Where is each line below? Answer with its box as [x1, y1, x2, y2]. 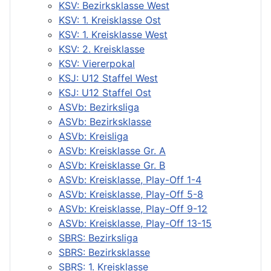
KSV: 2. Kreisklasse [59, 43, 145, 56]
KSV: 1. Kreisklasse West [59, 28, 168, 41]
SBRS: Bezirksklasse [59, 246, 150, 259]
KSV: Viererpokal [59, 57, 135, 70]
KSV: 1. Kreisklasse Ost [59, 14, 161, 27]
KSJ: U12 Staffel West [59, 72, 158, 85]
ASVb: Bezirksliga [59, 101, 139, 114]
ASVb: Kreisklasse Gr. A [59, 145, 166, 157]
